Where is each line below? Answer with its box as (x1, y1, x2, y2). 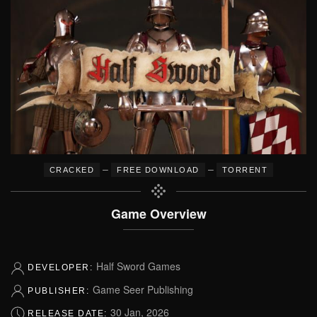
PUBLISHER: (28, 285, 93, 296)
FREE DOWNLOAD (117, 166, 200, 175)
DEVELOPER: (28, 263, 96, 273)
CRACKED (49, 166, 95, 175)
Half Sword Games (96, 259, 180, 274)
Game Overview (110, 204, 207, 223)
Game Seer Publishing (92, 282, 193, 296)
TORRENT (221, 166, 268, 175)
